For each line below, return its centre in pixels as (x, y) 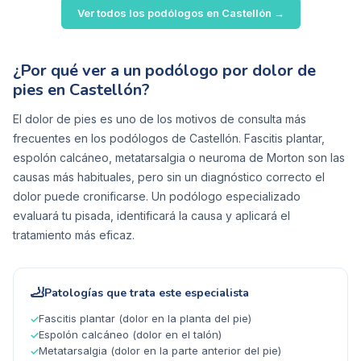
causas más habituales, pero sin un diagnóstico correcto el (169, 177)
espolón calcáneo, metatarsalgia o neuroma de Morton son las (179, 158)
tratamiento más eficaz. (74, 235)
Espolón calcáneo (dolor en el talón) (130, 335)
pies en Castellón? (81, 90)
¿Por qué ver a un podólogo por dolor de (164, 71)
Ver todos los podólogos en (149, 13)
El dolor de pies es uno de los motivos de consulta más (160, 119)
